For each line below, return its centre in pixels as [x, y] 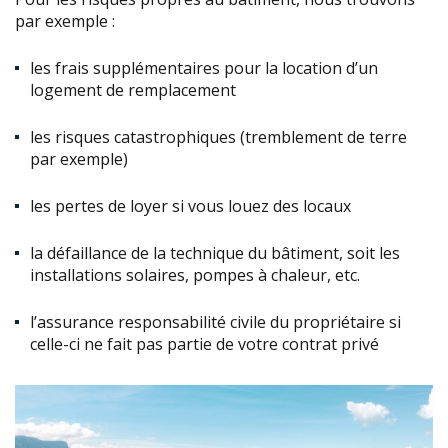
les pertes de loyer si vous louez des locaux [192, 206]
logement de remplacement [133, 90]
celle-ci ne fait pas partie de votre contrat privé [204, 344]
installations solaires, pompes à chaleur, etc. [195, 275]
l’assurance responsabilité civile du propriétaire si [215, 322]
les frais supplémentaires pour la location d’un [204, 68]
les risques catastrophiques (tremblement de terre [218, 137]
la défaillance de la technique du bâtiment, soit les [215, 253]
